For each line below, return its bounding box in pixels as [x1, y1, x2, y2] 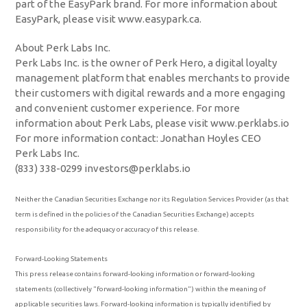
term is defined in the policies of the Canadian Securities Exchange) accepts [15, 210, 255, 219]
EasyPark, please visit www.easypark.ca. [15, 12, 202, 25]
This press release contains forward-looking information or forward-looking [15, 269, 256, 278]
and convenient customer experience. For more [15, 102, 241, 114]
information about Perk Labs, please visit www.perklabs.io [15, 117, 290, 130]
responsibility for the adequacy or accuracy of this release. [15, 225, 199, 234]
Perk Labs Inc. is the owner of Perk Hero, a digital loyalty [15, 57, 278, 69]
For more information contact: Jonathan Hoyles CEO [15, 132, 262, 145]
